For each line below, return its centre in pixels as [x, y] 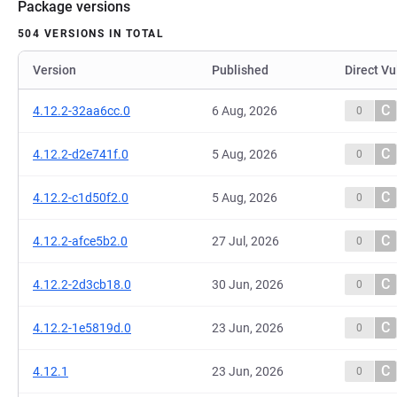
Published [240, 70]
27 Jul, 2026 [245, 241]
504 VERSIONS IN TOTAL [91, 34]
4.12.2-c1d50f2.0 [81, 198]
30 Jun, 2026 [248, 284]
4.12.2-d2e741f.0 [81, 154]
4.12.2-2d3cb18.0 [82, 284]
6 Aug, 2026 [245, 111]
